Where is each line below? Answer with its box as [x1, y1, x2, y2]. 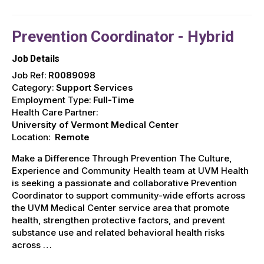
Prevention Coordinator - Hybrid [12, 28, 234, 46]
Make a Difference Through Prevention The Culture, [12, 152, 232, 164]
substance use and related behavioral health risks [12, 226, 225, 238]
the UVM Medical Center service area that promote [12, 202, 229, 213]
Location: [12, 131, 51, 143]
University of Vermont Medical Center [12, 118, 179, 130]
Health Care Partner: [12, 106, 98, 118]
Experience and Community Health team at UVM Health [12, 164, 249, 176]
